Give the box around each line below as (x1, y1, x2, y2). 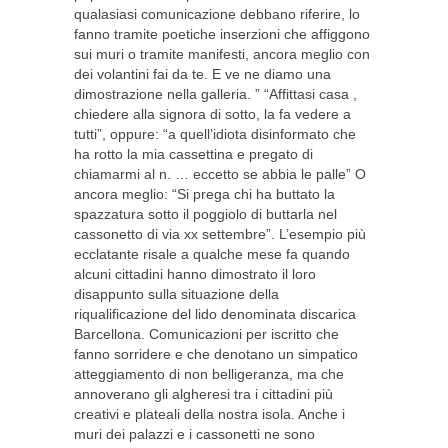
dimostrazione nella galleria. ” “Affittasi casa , (74, 86, 357, 102)
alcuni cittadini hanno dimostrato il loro (74, 266, 316, 282)
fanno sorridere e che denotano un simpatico (74, 346, 358, 362)
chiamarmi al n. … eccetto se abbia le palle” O (74, 166, 366, 182)
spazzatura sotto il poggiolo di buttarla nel (74, 206, 337, 222)
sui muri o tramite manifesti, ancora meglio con (74, 46, 370, 62)
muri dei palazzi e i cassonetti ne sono (74, 426, 315, 442)
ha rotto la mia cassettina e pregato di (74, 146, 313, 162)
